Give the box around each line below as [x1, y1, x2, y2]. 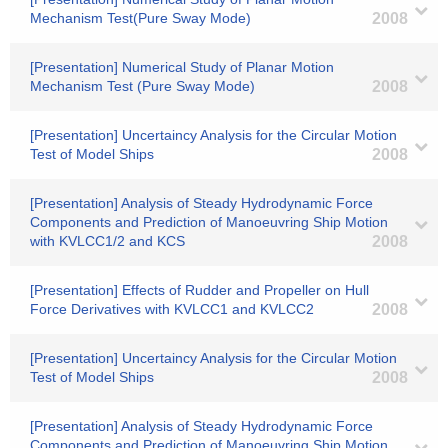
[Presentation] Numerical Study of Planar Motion [30, 59, 334, 75]
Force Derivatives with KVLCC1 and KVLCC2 [30, 301, 314, 317]
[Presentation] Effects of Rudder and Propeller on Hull [30, 282, 369, 298]
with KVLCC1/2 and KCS [30, 233, 185, 249]
